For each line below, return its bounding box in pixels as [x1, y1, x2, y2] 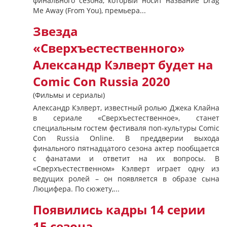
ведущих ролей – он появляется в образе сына [33, 174, 219, 183]
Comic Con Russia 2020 [33, 73, 170, 90]
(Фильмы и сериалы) [33, 90, 105, 100]
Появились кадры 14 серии [33, 202, 205, 218]
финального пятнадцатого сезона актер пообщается [33, 143, 219, 153]
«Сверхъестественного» [33, 40, 185, 56]
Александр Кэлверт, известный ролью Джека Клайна [33, 103, 219, 112]
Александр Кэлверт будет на [33, 57, 213, 73]
